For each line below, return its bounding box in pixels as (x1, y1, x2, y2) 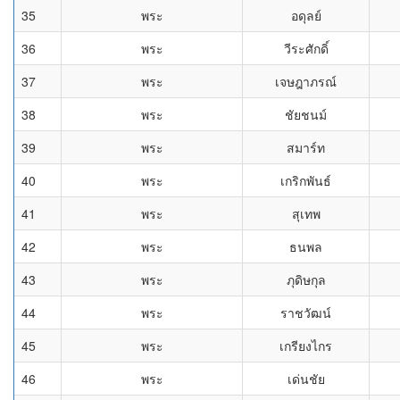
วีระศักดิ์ (283, 39, 329, 57)
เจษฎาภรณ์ (275, 72, 337, 90)
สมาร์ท (287, 138, 325, 156)
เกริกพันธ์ (280, 171, 331, 189)
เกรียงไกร (279, 337, 332, 354)
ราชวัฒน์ (280, 304, 331, 321)
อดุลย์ (290, 6, 321, 24)
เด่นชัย (287, 370, 325, 387)
